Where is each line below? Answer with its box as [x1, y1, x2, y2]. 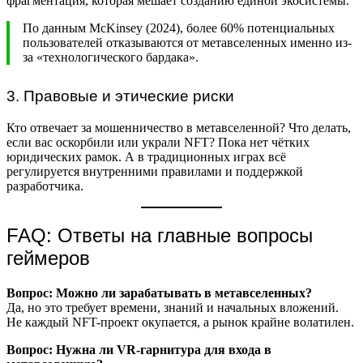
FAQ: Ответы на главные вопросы [6, 224, 313, 247]
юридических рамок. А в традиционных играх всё [6, 150, 286, 164]
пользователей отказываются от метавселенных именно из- [23, 36, 352, 50]
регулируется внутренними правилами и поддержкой [6, 164, 303, 179]
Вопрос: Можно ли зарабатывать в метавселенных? [6, 285, 312, 300]
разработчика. [6, 179, 83, 194]
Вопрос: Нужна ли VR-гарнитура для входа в [6, 342, 271, 357]
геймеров [6, 247, 90, 270]
